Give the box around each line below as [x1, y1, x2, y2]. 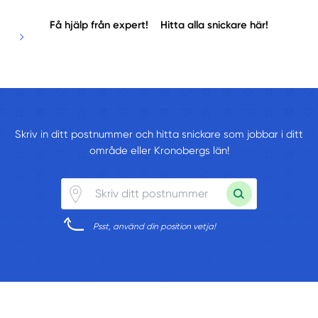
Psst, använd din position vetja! [93, 221, 216, 232]
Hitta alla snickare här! [160, 18, 269, 31]
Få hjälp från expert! [49, 18, 148, 31]
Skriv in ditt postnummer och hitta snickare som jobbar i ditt [15, 127, 303, 141]
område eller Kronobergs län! [89, 143, 229, 157]
